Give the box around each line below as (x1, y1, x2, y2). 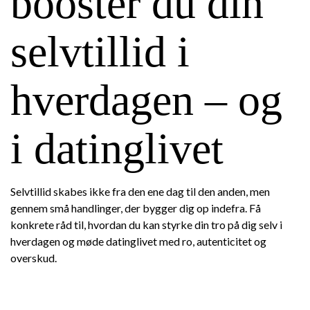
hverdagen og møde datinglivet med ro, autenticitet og (10, 235, 266, 248)
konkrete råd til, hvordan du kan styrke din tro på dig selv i (10, 218, 282, 231)
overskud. (10, 251, 57, 264)
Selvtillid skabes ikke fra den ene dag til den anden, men (10, 185, 270, 198)
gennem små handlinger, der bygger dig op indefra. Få (10, 201, 261, 215)
